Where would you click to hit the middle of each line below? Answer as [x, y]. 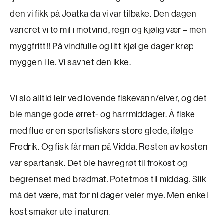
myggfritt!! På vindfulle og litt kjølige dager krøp [102, 46]
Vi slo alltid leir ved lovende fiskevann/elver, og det [108, 98]
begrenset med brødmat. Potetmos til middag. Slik [108, 179]
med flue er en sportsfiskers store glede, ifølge [101, 130]
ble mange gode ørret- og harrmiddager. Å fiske [102, 114]
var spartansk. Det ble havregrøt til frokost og [99, 163]
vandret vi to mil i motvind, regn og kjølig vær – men [108, 29]
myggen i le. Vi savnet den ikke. [70, 62]
